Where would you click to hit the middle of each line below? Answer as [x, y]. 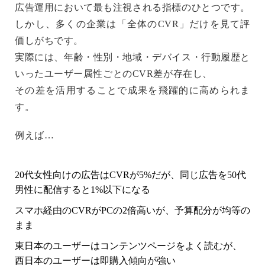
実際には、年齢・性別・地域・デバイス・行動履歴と [132, 57]
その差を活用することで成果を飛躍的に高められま [132, 90]
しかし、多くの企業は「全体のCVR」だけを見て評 [132, 24]
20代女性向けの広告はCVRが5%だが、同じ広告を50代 [130, 174]
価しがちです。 [49, 40]
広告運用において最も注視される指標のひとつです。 [132, 7]
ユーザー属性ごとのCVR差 [104, 73]
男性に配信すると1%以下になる [83, 189]
